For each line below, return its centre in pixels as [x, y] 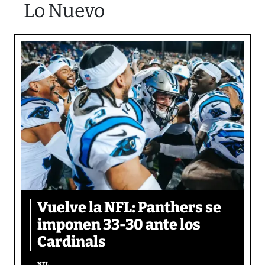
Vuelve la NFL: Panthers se [129, 208]
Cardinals [72, 242]
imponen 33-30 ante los [119, 225]
